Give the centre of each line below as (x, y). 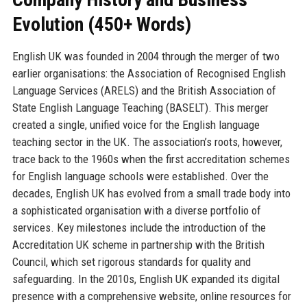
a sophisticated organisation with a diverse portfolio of (136, 210)
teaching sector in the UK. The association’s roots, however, (147, 142)
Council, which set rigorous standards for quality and (131, 261)
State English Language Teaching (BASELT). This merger (140, 107)
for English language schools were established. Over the (140, 176)
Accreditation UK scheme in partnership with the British (138, 244)
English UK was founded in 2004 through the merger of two (146, 56)
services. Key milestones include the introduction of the (139, 227)
